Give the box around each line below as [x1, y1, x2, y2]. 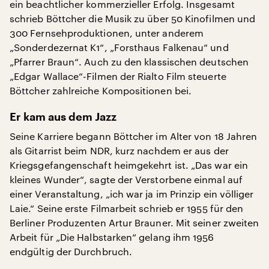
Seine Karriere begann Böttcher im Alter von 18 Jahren [10, 130, 258, 142]
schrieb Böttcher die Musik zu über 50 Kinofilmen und [10, 13, 256, 24]
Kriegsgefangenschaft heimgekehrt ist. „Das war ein [10, 159, 248, 171]
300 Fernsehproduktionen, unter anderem [10, 27, 204, 38]
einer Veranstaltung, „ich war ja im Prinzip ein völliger [10, 188, 254, 199]
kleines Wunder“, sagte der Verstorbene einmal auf [10, 174, 243, 185]
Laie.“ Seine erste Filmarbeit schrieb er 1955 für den [10, 202, 244, 214]
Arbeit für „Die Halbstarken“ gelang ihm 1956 [10, 231, 214, 243]
